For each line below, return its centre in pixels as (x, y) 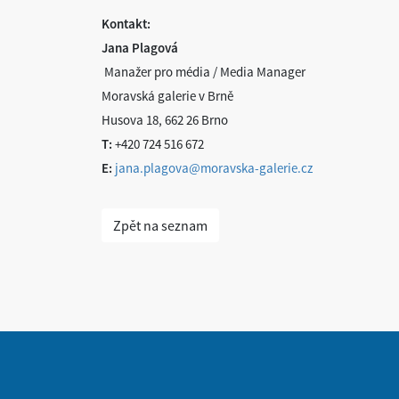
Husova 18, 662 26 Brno (165, 120)
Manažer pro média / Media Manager (204, 72)
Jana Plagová (140, 48)
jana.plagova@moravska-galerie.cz (214, 168)
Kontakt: (126, 24)
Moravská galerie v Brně (167, 96)
